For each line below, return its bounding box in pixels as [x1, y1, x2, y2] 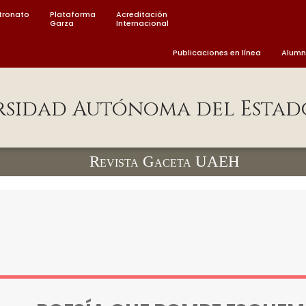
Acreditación [116, 9, 167, 20]
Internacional [116, 18, 169, 29]
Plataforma [50, 9, 96, 20]
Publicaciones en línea [173, 47, 261, 58]
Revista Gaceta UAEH [76, 153, 240, 170]
